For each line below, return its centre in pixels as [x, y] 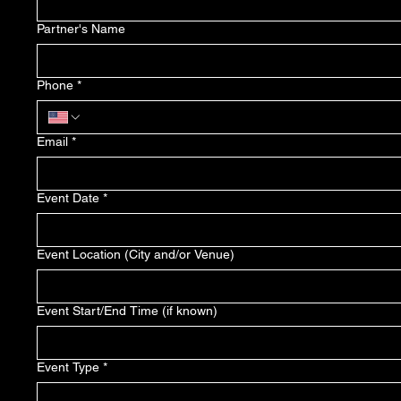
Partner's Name [81, 29]
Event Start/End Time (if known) [127, 311]
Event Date [68, 198]
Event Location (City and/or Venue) [136, 254]
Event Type [68, 367]
